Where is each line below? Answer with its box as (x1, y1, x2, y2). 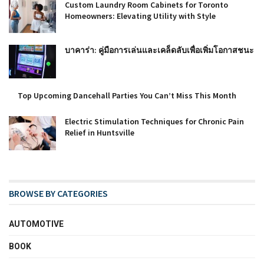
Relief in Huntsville (65, 127, 134, 138)
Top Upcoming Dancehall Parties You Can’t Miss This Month (18, 90, 236, 101)
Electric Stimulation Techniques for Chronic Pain (65, 116, 244, 127)
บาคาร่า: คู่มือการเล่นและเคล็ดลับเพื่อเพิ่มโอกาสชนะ (65, 45, 254, 56)
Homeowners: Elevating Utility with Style (65, 11, 216, 21)
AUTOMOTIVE (9, 219, 64, 229)
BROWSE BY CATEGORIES (9, 187, 108, 199)
